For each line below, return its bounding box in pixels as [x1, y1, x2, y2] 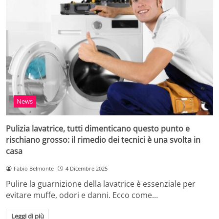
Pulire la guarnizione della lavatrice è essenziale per [6, 178, 196, 190]
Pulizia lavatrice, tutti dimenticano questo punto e [6, 123, 190, 134]
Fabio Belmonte [13, 164, 54, 172]
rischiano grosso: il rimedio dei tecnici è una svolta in [6, 134, 200, 145]
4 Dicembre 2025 [65, 164, 108, 172]
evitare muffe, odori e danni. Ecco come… [6, 190, 158, 201]
